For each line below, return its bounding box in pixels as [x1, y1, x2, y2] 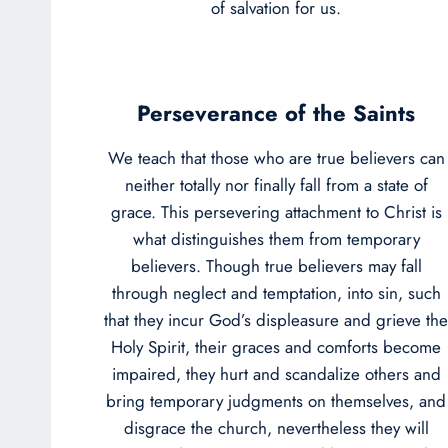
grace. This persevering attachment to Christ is [110, 199, 442, 224]
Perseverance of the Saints [137, 96, 415, 129]
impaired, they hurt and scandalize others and [111, 361, 441, 386]
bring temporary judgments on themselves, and [106, 388, 446, 413]
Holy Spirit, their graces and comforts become [111, 334, 441, 359]
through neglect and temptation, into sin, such [111, 280, 441, 305]
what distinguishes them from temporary [132, 226, 420, 251]
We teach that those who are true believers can [107, 145, 445, 170]
